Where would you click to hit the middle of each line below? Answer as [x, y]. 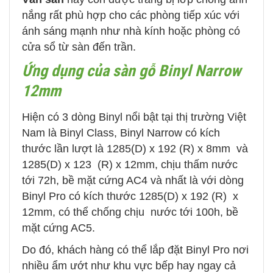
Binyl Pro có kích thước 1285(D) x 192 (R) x [130, 197]
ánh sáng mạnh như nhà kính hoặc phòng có [131, 31]
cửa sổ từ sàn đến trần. [79, 47]
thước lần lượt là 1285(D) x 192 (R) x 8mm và [135, 149]
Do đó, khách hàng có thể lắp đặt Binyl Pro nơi [135, 250]
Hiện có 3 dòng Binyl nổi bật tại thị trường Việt [134, 117]
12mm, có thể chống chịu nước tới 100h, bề [130, 212]
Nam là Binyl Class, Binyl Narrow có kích [121, 133]
